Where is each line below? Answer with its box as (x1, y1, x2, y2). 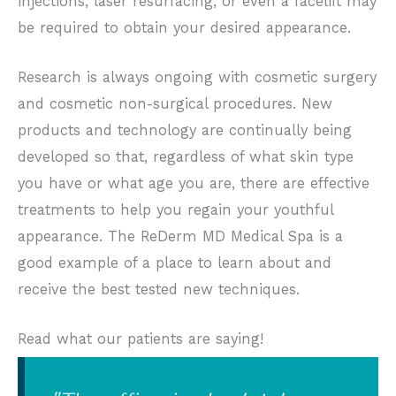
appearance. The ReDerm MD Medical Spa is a (18, 227, 343, 245)
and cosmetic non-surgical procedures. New (18, 95, 332, 112)
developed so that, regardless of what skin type (18, 148, 354, 165)
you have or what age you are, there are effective (18, 174, 369, 192)
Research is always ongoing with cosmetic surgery (18, 68, 377, 86)
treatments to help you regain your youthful (18, 201, 333, 218)
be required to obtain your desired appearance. (18, 19, 351, 36)
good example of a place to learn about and (18, 254, 331, 271)
